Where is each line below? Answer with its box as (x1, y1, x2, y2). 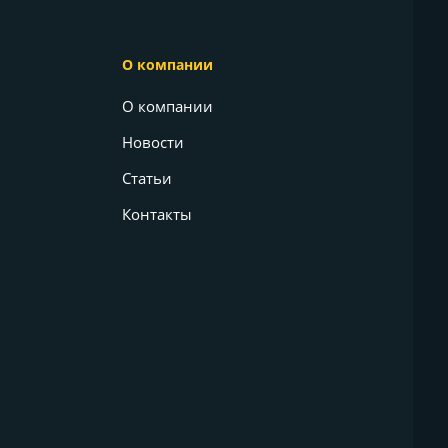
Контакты (122, 203, 192, 224)
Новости (122, 131, 184, 152)
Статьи (122, 167, 172, 188)
